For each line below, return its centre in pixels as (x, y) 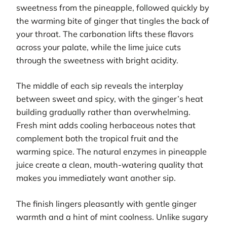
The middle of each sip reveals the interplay (100, 86)
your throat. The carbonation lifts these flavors (105, 34)
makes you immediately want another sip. (96, 178)
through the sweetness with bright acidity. (97, 61)
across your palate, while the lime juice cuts (99, 47)
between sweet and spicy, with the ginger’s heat (110, 99)
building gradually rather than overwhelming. (103, 112)
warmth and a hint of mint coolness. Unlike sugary (112, 217)
